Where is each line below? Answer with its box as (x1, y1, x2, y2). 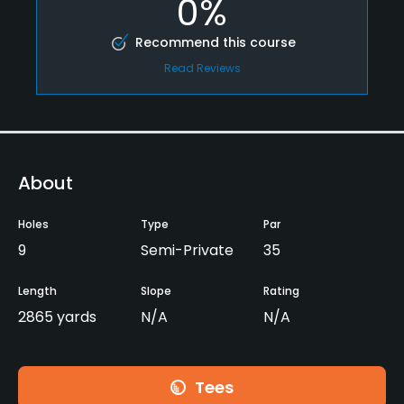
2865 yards (18, 306, 96, 327)
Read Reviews (163, 60, 241, 76)
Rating (263, 282, 299, 298)
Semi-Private (141, 239, 234, 261)
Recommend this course (134, 32, 296, 51)
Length (18, 282, 57, 298)
